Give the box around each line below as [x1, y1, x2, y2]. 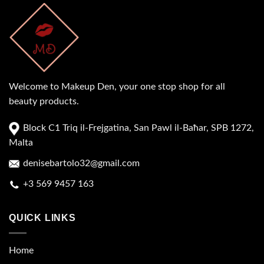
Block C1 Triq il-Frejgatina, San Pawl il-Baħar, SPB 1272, [21, 123, 254, 133]
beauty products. [9, 96, 79, 106]
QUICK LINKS [9, 213, 76, 223]
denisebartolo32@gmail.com [21, 159, 140, 169]
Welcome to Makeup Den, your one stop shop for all [9, 81, 225, 91]
